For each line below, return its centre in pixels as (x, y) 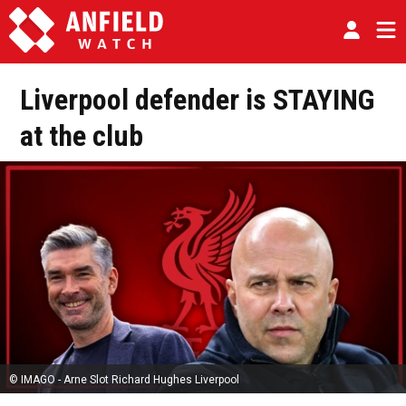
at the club (82, 136)
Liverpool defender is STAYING (197, 100)
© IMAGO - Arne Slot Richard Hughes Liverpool (124, 380)
